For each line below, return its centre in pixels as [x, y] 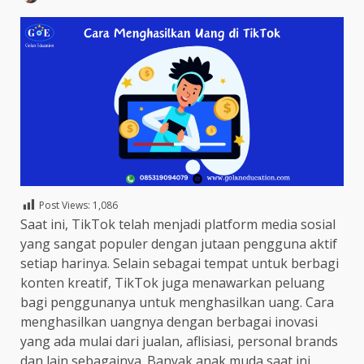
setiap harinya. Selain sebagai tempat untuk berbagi [180, 264]
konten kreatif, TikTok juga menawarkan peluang [173, 283]
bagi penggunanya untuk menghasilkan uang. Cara [177, 303]
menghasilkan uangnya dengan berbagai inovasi [169, 322]
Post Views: [65, 206]
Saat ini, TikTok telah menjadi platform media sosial [178, 225]
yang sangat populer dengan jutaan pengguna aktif [179, 244]
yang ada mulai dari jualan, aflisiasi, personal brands [179, 342]
